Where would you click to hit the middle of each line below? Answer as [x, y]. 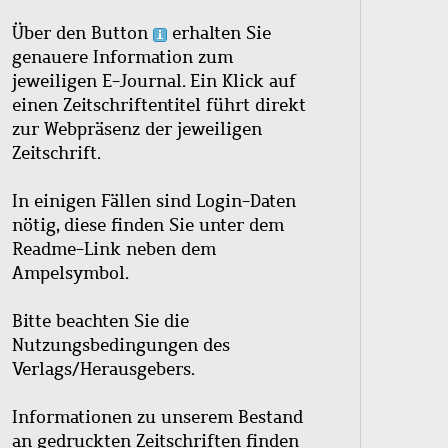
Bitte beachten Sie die [100, 320]
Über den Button [82, 32]
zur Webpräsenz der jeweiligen [137, 128]
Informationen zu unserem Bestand [157, 416]
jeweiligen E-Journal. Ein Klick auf [154, 80]
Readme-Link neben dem [114, 248]
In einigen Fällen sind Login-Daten [154, 200]
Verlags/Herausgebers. [103, 368]
